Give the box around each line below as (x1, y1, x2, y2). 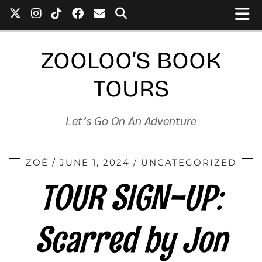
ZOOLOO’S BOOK (41, 47, 221, 75)
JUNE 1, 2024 (60, 157, 130, 168)
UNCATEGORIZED (141, 157, 236, 168)
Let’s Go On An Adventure (65, 113, 196, 128)
